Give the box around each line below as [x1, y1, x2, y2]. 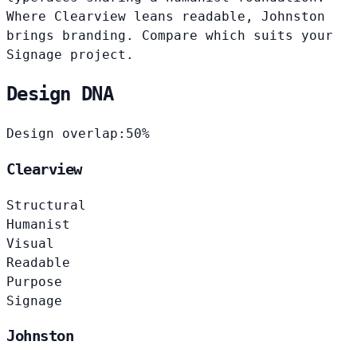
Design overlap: [6, 126, 126, 142]
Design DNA [6, 83, 113, 106]
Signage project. [6, 46, 134, 62]
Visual [6, 235, 54, 251]
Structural [6, 197, 86, 213]
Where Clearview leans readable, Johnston [6, 8, 325, 24]
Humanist [6, 216, 70, 232]
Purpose [6, 273, 62, 289]
